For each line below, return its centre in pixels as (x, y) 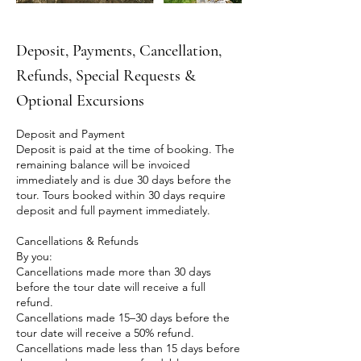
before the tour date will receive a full (111, 286)
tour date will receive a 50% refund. (105, 332)
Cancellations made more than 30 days (114, 271)
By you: (34, 256)
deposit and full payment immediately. (113, 210)
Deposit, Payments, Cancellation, (119, 50)
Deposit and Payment (71, 133)
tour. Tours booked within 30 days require (121, 195)
